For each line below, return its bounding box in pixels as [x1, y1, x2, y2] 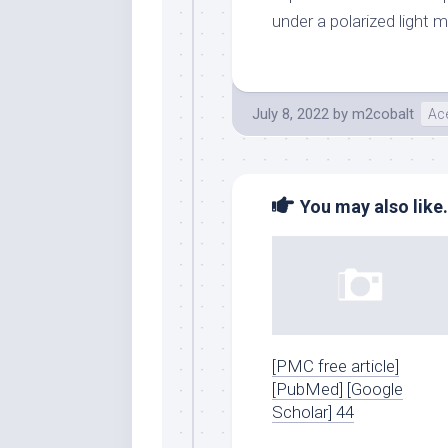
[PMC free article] [272, 355, 399, 376]
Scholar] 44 [272, 401, 354, 422]
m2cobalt [352, 105, 414, 123]
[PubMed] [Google [272, 378, 403, 399]
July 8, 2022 [252, 105, 329, 123]
